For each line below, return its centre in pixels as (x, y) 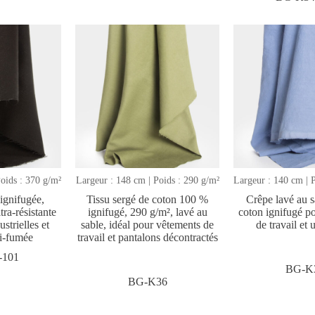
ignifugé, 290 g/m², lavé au (147, 212)
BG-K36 (147, 282)
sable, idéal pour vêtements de (148, 225)
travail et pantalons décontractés (147, 238)
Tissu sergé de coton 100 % (148, 200)
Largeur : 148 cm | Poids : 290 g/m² (147, 181)
